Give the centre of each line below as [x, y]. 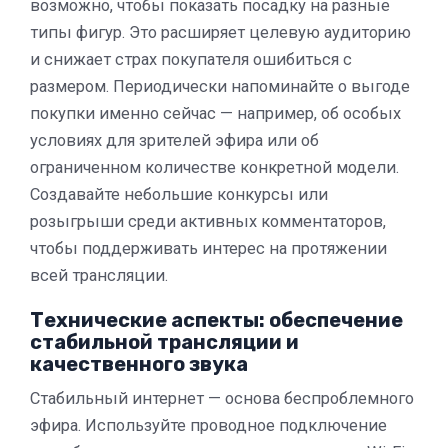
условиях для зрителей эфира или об [174, 140]
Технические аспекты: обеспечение [216, 319]
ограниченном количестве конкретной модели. [214, 167]
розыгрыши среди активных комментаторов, [208, 221]
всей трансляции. [99, 275]
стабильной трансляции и [164, 341]
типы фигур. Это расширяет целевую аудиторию [220, 32]
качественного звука [139, 363]
